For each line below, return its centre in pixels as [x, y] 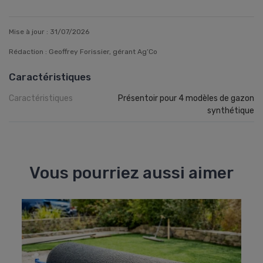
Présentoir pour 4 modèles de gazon [186, 99]
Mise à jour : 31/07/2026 [49, 32]
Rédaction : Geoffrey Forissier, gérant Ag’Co [83, 52]
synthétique [231, 111]
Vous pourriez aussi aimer [131, 173]
